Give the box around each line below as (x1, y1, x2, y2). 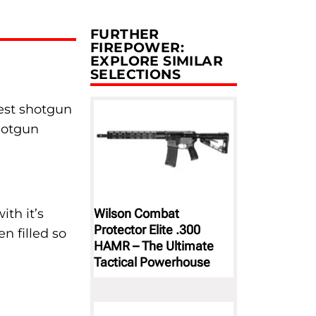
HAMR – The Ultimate (94, 238, 214, 253)
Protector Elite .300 (94, 221, 200, 237)
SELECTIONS (90, 66, 181, 83)
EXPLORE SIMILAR (90, 53, 223, 69)
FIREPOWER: (90, 39, 184, 56)
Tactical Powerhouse (94, 254, 210, 269)
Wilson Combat (94, 205, 179, 221)
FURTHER (90, 26, 159, 42)
